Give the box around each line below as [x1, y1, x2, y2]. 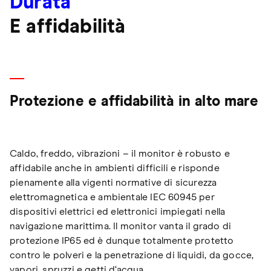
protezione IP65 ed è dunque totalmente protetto [10, 236, 234, 246]
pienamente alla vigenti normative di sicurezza [10, 178, 217, 188]
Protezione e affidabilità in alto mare [10, 94, 258, 109]
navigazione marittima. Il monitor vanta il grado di [10, 221, 232, 232]
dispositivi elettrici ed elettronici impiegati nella [10, 207, 226, 217]
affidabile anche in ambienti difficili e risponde [10, 163, 220, 174]
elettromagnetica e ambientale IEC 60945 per [10, 192, 215, 203]
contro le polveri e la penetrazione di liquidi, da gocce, [10, 250, 254, 261]
